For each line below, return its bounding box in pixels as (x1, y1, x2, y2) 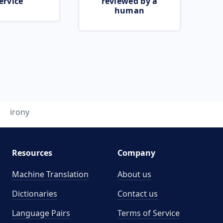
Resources (11, 147, 52, 158)
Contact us (117, 188, 158, 199)
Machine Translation (11, 169, 89, 180)
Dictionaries (11, 188, 57, 199)
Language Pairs (11, 208, 70, 219)
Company (117, 147, 155, 158)
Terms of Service (117, 208, 180, 219)
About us (117, 169, 151, 180)
